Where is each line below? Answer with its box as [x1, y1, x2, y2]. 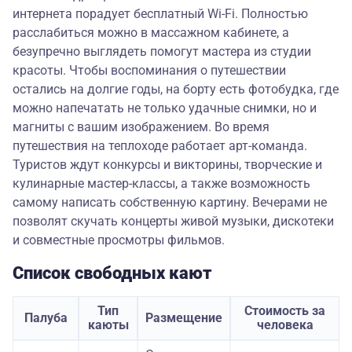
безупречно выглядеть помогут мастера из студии [13, 44, 311, 59]
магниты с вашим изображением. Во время [13, 119, 269, 134]
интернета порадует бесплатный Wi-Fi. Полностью [13, 6, 308, 21]
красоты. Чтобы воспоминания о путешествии [13, 63, 286, 78]
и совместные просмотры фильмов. [13, 233, 225, 247]
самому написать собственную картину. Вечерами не [13, 195, 327, 210]
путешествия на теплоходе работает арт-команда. [13, 138, 307, 153]
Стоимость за [244, 303, 325, 318]
